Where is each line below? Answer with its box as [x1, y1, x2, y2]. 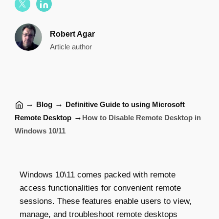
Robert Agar [50, 30, 95, 38]
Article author [50, 43, 92, 51]
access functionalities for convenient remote [20, 183, 181, 193]
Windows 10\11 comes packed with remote [20, 170, 175, 179]
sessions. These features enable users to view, [20, 197, 192, 206]
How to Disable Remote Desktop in [82, 113, 201, 122]
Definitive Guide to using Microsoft [66, 100, 185, 109]
